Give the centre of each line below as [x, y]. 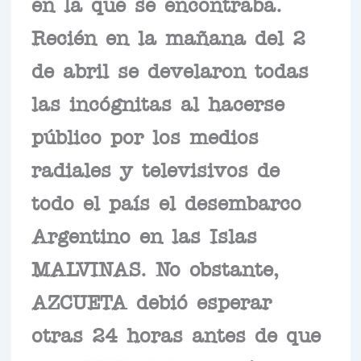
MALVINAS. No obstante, [155, 268]
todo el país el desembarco [166, 202]
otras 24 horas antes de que [176, 334]
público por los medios [145, 136]
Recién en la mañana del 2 [168, 37]
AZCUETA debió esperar [151, 301]
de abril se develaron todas [170, 70]
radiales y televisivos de [155, 169]
